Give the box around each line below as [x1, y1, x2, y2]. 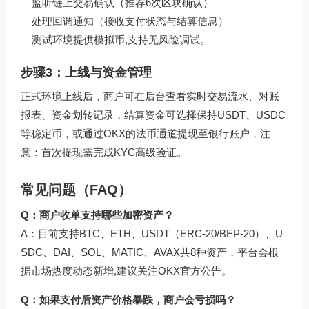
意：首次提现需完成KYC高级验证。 [21, 146, 187, 158]
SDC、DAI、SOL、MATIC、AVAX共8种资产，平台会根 [21, 246, 279, 259]
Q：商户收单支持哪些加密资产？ [21, 209, 174, 221]
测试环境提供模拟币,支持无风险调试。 [32, 33, 210, 46]
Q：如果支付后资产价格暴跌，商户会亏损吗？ [21, 294, 236, 306]
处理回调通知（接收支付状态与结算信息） [32, 14, 228, 27]
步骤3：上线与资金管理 [21, 65, 152, 79]
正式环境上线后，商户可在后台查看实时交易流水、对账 [21, 90, 279, 102]
